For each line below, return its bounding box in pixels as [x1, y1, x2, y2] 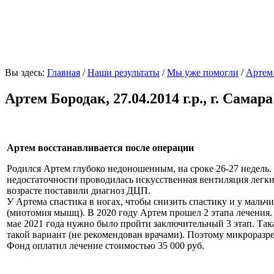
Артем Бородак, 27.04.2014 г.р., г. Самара [5, 90, 273, 106]
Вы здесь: [5, 67, 47, 78]
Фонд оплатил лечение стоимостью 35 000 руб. [7, 240, 204, 251]
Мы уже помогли [167, 67, 239, 78]
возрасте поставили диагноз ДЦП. [7, 185, 150, 196]
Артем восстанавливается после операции [7, 142, 194, 153]
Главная [47, 67, 80, 78]
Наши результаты [87, 67, 160, 78]
